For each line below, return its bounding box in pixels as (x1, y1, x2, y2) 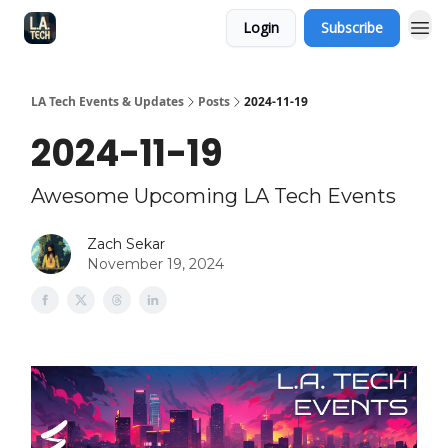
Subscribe (321, 18, 383, 37)
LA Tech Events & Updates (31, 93, 184, 110)
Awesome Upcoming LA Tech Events (31, 184, 396, 208)
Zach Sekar (87, 235, 165, 253)
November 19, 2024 (87, 255, 224, 273)
